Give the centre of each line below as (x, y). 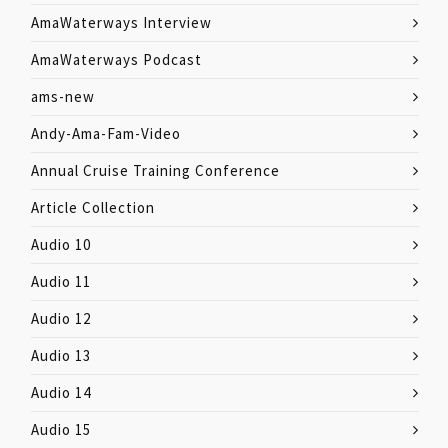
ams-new (63, 96)
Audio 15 (61, 429)
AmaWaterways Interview (121, 22)
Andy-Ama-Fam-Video (106, 133)
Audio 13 (61, 355)
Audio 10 (61, 244)
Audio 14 (61, 392)
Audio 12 (61, 318)
